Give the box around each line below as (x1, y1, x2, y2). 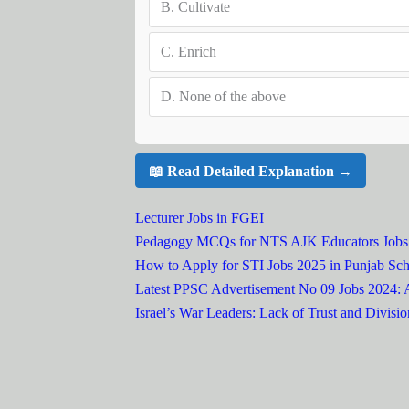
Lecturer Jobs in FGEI (134, 210, 264, 226)
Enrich (177, 44, 216, 60)
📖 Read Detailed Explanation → (148, 163, 352, 179)
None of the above (178, 89, 286, 105)
